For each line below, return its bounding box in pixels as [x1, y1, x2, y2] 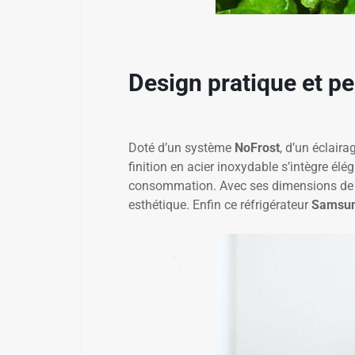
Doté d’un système [128, 139, 235, 155]
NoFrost [235, 139, 280, 155]
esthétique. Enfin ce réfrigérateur [128, 197, 311, 212]
